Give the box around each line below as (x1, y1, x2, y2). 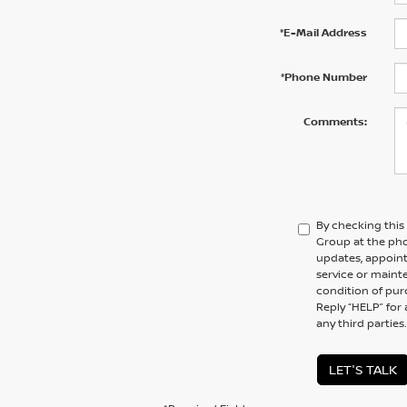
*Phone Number (280, 69, 367, 85)
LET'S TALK (329, 361, 397, 379)
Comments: (303, 114, 367, 130)
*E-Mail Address (279, 25, 367, 41)
